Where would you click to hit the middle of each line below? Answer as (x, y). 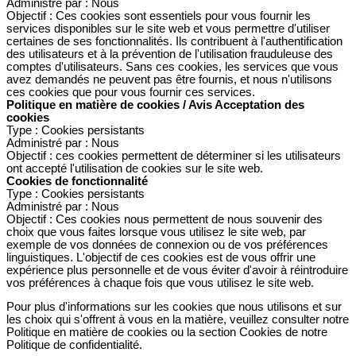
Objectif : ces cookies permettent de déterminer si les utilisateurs (174, 155)
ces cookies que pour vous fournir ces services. (131, 92)
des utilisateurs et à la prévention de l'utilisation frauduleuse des (170, 54)
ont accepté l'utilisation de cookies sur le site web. (135, 168)
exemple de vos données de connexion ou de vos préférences (167, 244)
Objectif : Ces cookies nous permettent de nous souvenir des (164, 219)
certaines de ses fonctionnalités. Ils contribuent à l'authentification (174, 41)
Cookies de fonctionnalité (77, 181)
